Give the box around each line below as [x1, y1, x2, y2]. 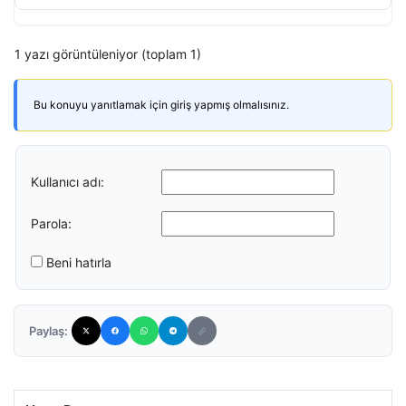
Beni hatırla [46, 255, 111, 270]
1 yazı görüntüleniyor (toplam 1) [14, 46, 201, 62]
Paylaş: [29, 324, 68, 338]
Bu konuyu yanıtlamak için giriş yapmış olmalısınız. [34, 98, 289, 111]
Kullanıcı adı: [31, 173, 104, 189]
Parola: [31, 215, 72, 231]
